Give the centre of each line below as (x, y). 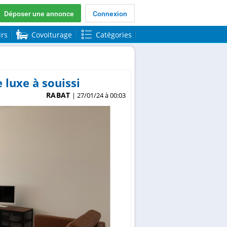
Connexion (110, 13)
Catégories (113, 34)
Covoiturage (51, 34)
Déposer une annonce (39, 13)
